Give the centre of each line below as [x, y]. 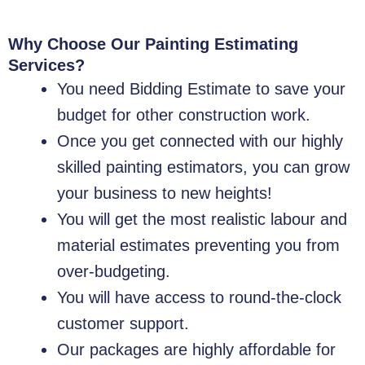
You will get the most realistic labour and [202, 220]
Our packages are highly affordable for [196, 350]
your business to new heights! [165, 193]
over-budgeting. [114, 272]
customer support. [123, 324]
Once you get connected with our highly [200, 141]
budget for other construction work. [184, 115]
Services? [46, 66]
